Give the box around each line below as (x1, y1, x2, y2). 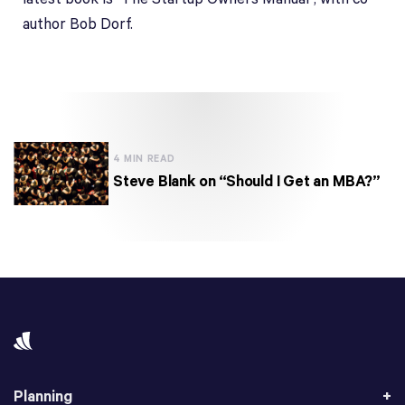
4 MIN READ (113, 154, 175, 165)
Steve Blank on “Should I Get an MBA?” (113, 173, 380, 191)
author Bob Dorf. (23, 16, 133, 33)
